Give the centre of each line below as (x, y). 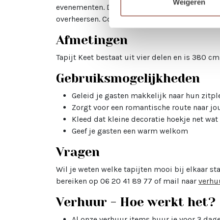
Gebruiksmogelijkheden (128, 79)
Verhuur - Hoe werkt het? (136, 202)
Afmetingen (92, 40)
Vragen (78, 152)
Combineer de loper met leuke (156, 19)
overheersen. (79, 19)
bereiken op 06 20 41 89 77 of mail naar (127, 181)
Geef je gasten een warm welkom (130, 131)
